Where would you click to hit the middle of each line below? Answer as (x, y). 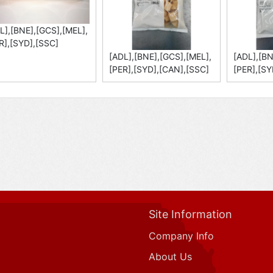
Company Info (181, 236)
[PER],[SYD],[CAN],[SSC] (159, 69)
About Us (170, 256)
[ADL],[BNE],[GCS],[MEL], (161, 56)
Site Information (190, 214)
